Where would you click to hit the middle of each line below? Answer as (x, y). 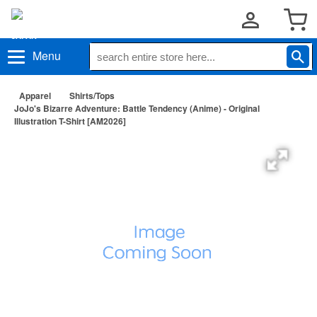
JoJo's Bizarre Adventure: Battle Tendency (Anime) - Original (137, 108)
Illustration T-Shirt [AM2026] (70, 121)
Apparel (35, 96)
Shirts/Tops (92, 96)
